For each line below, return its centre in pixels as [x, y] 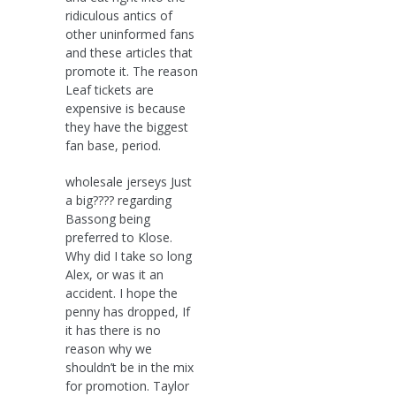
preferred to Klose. [119, 237]
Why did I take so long [129, 255]
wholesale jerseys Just [129, 181]
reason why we [109, 348]
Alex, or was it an [114, 274]
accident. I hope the [122, 293]
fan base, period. [113, 145]
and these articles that [129, 52]
